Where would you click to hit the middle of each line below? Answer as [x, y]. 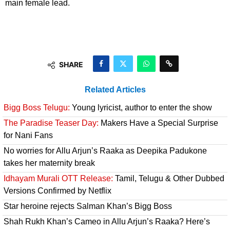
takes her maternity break [49, 163]
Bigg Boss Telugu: [37, 108]
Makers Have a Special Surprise [158, 123]
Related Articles [115, 90]
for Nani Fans [28, 136]
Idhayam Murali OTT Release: [58, 179]
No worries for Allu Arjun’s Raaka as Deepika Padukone [105, 151]
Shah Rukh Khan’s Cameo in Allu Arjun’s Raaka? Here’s [107, 222]
